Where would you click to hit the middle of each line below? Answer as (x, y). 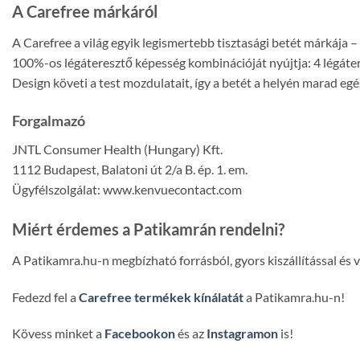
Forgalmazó (49, 120)
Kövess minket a (58, 333)
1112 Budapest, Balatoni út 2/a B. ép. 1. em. (130, 169)
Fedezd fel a (45, 297)
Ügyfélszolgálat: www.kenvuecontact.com (127, 189)
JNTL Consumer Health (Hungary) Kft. (117, 149)
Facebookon (140, 333)
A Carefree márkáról (85, 12)
